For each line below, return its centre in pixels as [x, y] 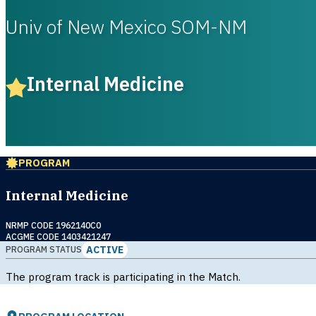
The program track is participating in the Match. [123, 276]
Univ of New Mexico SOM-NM [126, 26]
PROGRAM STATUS [44, 250]
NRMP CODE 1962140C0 [53, 225]
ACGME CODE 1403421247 [58, 236]
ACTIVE [105, 249]
